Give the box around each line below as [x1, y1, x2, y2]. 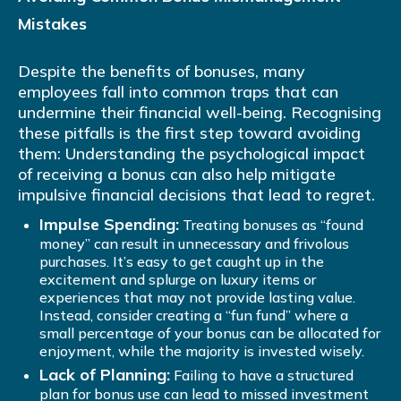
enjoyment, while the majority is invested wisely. [39, 342, 364, 361]
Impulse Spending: [39, 214, 179, 235]
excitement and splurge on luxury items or [39, 270, 316, 289]
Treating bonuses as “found [179, 216, 363, 235]
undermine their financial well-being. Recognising [18, 102, 381, 124]
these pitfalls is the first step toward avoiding [18, 123, 361, 144]
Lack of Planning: [39, 364, 170, 386]
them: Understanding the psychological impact [18, 143, 365, 165]
